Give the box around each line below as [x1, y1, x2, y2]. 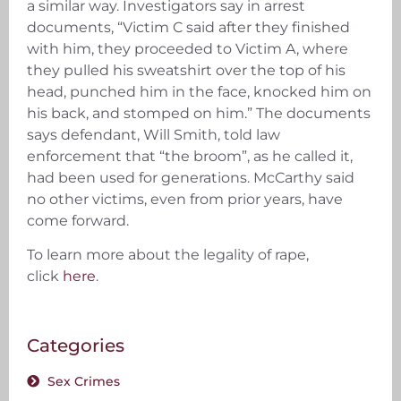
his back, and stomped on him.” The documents [27, 104, 371, 122]
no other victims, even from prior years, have [27, 190, 343, 208]
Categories [27, 334, 124, 356]
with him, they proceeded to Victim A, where [27, 39, 348, 57]
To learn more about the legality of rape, [27, 246, 309, 264]
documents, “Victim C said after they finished [27, 18, 350, 36]
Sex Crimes [47, 372, 120, 389]
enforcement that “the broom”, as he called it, [27, 147, 353, 165]
